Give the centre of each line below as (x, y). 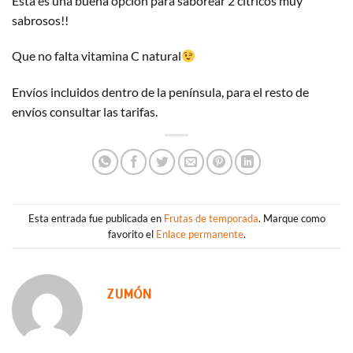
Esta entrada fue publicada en (96, 218)
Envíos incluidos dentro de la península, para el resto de (160, 92)
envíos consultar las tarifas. (85, 112)
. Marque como (292, 218)
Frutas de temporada (211, 218)
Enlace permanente (199, 234)
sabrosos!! (40, 20)
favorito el (132, 234)
